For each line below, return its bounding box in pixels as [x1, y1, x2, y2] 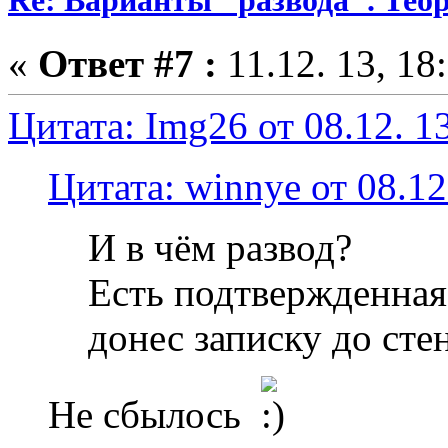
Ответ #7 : [38, 42, 217, 86]
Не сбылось [48, 393, 261, 437]
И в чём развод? [88, 226, 352, 270]
